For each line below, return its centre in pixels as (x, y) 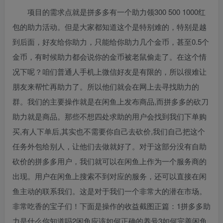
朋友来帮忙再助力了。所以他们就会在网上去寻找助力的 (106, 87)
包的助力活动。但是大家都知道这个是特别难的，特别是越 (110, 27)
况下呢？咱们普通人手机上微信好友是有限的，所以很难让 (110, 72)
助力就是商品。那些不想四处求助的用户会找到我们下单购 (110, 116)
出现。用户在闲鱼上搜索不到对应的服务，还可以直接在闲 (110, 176)
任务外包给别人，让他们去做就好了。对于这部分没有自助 (110, 146)
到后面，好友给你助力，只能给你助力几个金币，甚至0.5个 (111, 42)
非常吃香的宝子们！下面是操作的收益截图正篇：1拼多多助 (111, 206)
